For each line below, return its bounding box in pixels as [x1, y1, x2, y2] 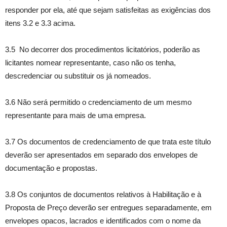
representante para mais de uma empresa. [5, 111, 146, 120]
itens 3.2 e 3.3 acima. [5, 19, 75, 27]
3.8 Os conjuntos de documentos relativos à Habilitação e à [5, 190, 201, 199]
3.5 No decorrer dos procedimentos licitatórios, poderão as [5, 45, 200, 54]
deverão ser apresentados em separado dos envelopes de [5, 150, 198, 159]
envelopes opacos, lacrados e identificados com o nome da [5, 216, 201, 225]
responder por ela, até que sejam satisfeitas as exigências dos [5, 6, 211, 14]
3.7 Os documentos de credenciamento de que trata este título [5, 137, 211, 146]
